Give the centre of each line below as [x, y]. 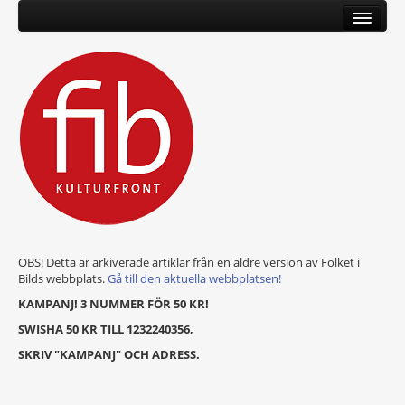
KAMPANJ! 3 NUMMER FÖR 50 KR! [113, 304]
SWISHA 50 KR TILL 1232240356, [106, 329]
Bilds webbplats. [63, 278]
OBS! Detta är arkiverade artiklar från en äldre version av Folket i [189, 262]
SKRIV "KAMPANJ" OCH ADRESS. [109, 354]
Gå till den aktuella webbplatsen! [194, 278]
